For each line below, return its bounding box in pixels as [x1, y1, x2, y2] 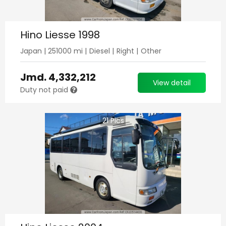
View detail [153, 77, 191, 88]
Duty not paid [20, 85, 70, 95]
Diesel [89, 46, 110, 56]
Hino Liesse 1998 [20, 28, 100, 42]
